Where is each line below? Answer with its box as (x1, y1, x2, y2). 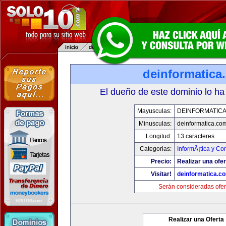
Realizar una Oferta (168, 216, 224, 223)
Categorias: (140, 145, 172, 152)
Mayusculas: (137, 107, 172, 115)
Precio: (151, 158, 172, 165)
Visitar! (151, 171, 172, 178)
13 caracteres (177, 133, 214, 140)
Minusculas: (139, 120, 172, 127)
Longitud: (146, 133, 172, 140)
